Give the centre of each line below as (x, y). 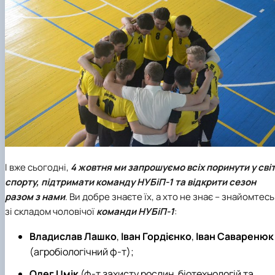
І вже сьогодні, (38, 168)
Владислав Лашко (73, 237)
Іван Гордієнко (156, 237)
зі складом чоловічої (51, 212)
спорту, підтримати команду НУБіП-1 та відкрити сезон (130, 182)
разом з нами (35, 197)
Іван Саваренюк (235, 237)
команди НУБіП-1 (135, 212)
